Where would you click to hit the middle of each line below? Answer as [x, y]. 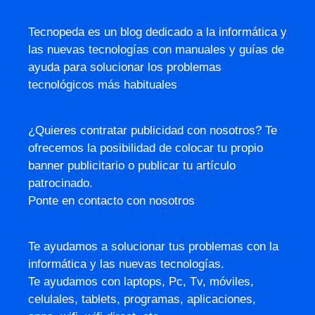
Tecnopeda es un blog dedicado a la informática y [157, 32]
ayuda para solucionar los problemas [125, 67]
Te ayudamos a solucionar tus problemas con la [153, 246]
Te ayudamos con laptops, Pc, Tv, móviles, [141, 281]
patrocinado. [60, 183]
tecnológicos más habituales [103, 84]
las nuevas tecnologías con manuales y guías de [156, 49]
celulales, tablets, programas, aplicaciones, [142, 299]
